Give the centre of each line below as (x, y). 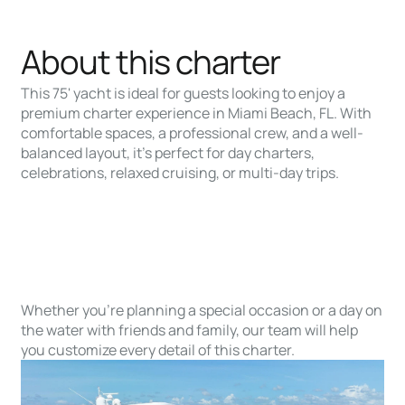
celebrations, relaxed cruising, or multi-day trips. (180, 172)
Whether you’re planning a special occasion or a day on (202, 310)
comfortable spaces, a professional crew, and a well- (193, 132)
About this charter (151, 61)
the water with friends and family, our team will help (190, 330)
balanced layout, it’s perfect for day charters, (168, 152)
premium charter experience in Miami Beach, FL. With (197, 113)
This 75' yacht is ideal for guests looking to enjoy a (184, 93)
